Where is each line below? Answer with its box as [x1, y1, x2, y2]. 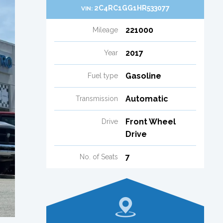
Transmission [75, 94, 118, 103]
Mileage [92, 25, 118, 34]
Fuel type [87, 71, 118, 80]
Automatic [125, 94, 168, 104]
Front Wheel [125, 116, 176, 126]
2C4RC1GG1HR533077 [94, 3, 170, 12]
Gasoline [125, 71, 161, 81]
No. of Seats [79, 152, 118, 161]
